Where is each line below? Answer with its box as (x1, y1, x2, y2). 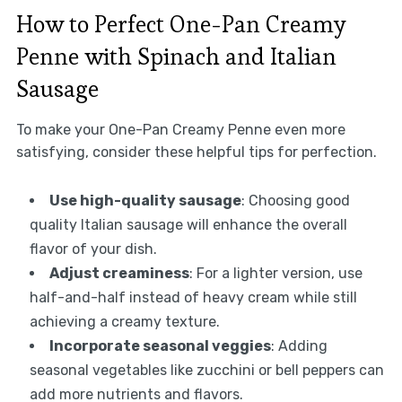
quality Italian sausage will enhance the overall (29, 216, 347, 234)
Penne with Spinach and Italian (15, 41, 336, 73)
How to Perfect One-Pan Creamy (15, 9, 346, 40)
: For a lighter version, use (188, 265, 363, 283)
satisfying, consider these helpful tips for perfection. (15, 144, 377, 162)
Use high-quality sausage (48, 192, 241, 210)
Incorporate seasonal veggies (48, 337, 271, 355)
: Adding (270, 337, 328, 355)
